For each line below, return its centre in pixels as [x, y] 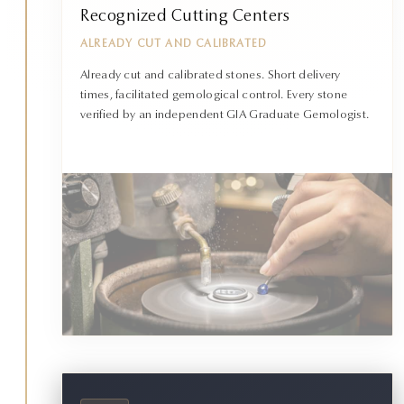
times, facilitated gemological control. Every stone [214, 96]
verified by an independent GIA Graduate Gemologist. [225, 115]
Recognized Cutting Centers [185, 18]
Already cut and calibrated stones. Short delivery [211, 76]
